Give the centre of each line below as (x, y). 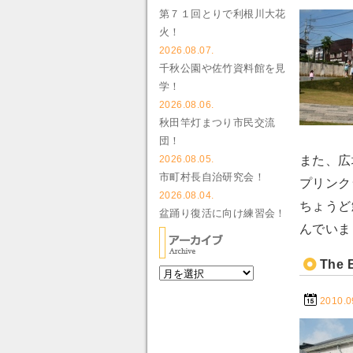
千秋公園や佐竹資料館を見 (223, 68)
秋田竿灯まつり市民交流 (217, 123)
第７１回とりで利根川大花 (223, 14)
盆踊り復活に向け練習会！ (223, 213)
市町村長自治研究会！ (212, 177)
